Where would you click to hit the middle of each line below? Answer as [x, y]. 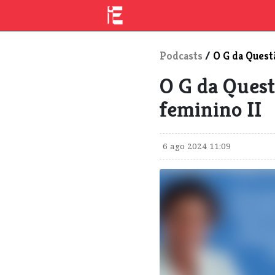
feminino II [211, 109]
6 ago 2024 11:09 [197, 146]
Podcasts [181, 56]
